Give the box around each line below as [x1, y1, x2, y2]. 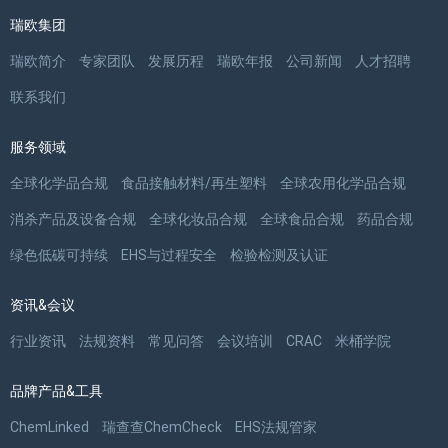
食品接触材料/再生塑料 [121, 174, 267, 191]
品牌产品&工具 [10, 382, 103, 399]
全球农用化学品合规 [280, 174, 406, 191]
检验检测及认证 [230, 246, 328, 263]
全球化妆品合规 [149, 210, 247, 227]
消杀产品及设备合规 [10, 210, 136, 227]
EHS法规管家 [235, 418, 317, 435]
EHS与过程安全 [121, 246, 217, 263]
